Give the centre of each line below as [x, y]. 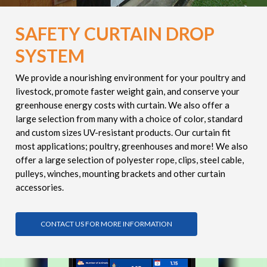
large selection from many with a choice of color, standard [129, 119]
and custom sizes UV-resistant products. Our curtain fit [123, 133]
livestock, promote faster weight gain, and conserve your [127, 91]
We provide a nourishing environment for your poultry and [130, 78]
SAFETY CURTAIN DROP [115, 34]
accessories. [39, 187]
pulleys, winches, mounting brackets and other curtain [120, 174]
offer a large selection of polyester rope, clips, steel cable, [129, 160]
